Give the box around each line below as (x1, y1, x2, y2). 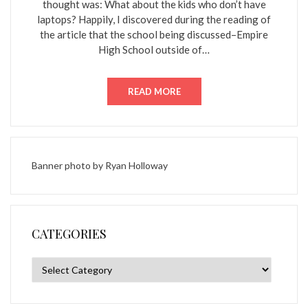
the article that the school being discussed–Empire (40, 28, 268, 41)
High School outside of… (98, 43, 210, 56)
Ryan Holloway (105, 159, 168, 171)
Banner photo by (32, 159, 105, 171)
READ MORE (127, 86, 181, 97)
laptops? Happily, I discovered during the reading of (37, 13, 271, 25)
